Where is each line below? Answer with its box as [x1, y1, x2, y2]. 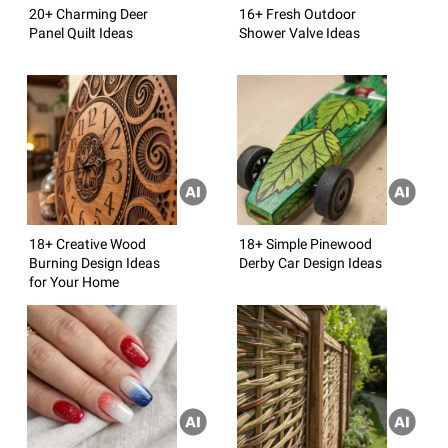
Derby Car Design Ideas [238, 254, 382, 271]
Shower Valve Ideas [238, 24, 360, 41]
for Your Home [29, 273, 119, 290]
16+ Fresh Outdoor [238, 5, 356, 22]
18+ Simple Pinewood [238, 235, 372, 252]
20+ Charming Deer [29, 5, 148, 22]
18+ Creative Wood [29, 235, 146, 252]
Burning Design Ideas [29, 254, 160, 271]
